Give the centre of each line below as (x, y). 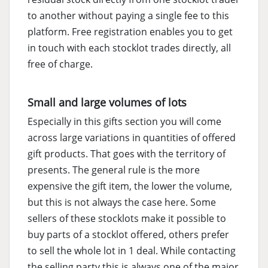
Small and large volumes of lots (107, 103)
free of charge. (60, 64)
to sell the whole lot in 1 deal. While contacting (132, 251)
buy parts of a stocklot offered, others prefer (128, 235)
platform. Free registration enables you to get (130, 32)
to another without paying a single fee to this (128, 16)
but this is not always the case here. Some (122, 202)
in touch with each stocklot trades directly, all (129, 48)
